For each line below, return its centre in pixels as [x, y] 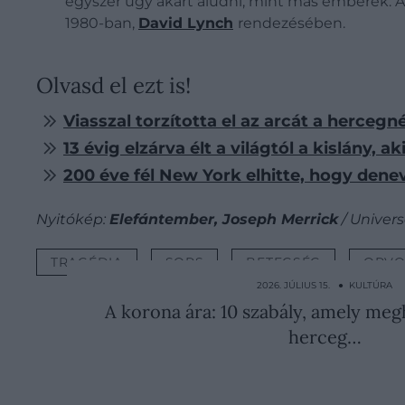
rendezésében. [292, 24]
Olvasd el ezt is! [113, 86]
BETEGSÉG [284, 263]
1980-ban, [102, 24]
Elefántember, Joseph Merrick [224, 220]
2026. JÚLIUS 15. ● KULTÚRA [325, 286]
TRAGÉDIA [87, 263]
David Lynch [186, 24]
